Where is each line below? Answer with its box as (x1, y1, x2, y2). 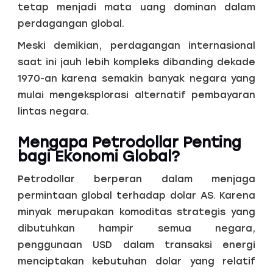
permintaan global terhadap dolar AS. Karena (17, 190, 256, 202)
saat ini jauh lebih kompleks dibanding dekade (17, 55, 256, 68)
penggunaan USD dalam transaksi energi (17, 239, 256, 251)
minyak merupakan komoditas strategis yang (17, 206, 256, 218)
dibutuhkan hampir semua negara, (17, 222, 256, 235)
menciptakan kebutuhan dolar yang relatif (17, 255, 256, 268)
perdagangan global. (17, 17, 124, 29)
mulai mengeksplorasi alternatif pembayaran (17, 88, 256, 101)
